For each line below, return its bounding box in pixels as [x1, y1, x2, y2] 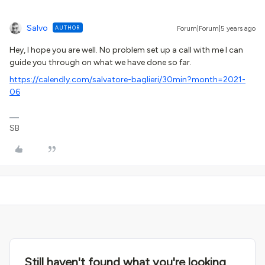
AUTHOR [55, 24, 80, 31]
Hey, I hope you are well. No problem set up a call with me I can [9, 45, 243, 55]
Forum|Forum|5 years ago [177, 24, 256, 33]
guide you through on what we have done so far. [9, 57, 192, 67]
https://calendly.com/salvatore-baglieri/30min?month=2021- [9, 75, 245, 85]
